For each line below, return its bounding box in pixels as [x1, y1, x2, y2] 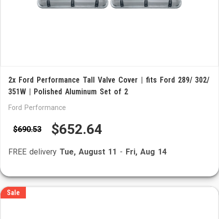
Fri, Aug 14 [126, 147, 167, 156]
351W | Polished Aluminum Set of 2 [8, 87, 128, 96]
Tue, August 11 [60, 147, 117, 156]
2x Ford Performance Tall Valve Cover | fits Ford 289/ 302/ [8, 75, 209, 85]
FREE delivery [8, 147, 60, 156]
